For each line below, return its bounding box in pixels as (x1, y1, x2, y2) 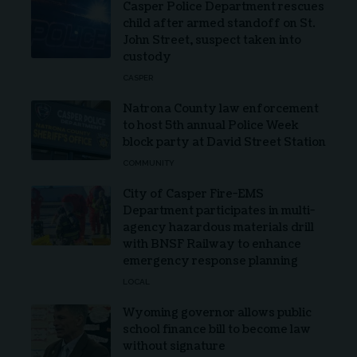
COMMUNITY (123, 158, 175, 167)
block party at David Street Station (123, 134, 326, 150)
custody (123, 49, 171, 65)
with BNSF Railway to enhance (123, 236, 301, 252)
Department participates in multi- (123, 202, 315, 218)
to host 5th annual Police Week (123, 117, 299, 133)
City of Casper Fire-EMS (123, 186, 264, 202)
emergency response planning (123, 253, 298, 269)
